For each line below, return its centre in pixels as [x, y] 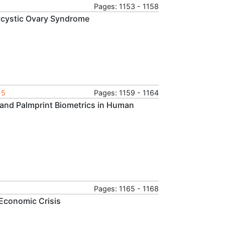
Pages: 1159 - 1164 [126, 92]
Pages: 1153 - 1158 [126, 6]
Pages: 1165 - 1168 [126, 188]
